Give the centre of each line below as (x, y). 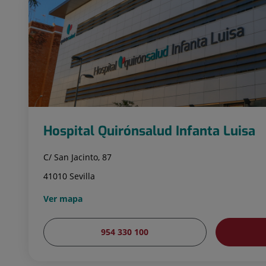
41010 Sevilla (69, 176)
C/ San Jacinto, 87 (77, 157)
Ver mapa (63, 198)
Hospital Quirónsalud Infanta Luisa (149, 131)
